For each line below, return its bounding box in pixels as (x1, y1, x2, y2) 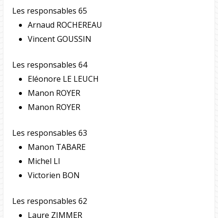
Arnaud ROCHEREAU (27, 19, 102, 31)
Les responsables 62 (12, 196, 87, 207)
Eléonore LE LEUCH (27, 73, 99, 85)
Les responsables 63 (12, 127, 87, 139)
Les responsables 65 (12, 5, 87, 17)
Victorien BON (27, 170, 80, 181)
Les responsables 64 (12, 59, 87, 71)
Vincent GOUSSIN (27, 34, 91, 45)
